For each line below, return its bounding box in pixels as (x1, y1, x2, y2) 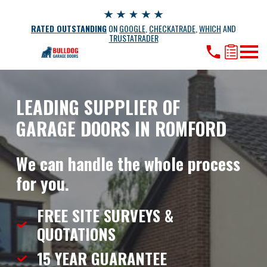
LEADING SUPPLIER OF (15, 93, 180, 120)
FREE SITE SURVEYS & (36, 204, 173, 228)
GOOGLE (119, 22, 145, 35)
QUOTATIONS (36, 222, 116, 246)
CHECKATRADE (149, 22, 195, 35)
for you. (15, 170, 69, 195)
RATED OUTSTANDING (31, 22, 107, 35)
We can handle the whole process (15, 151, 240, 176)
